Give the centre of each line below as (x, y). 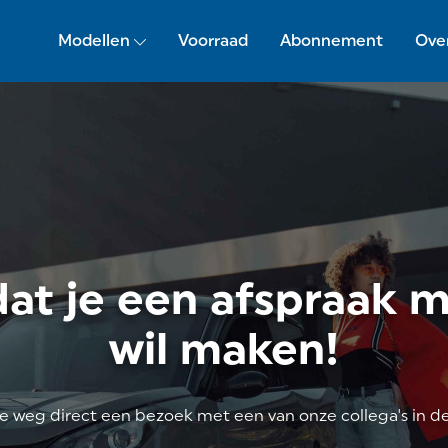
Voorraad (212, 40)
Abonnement (331, 40)
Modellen (93, 40)
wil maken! (224, 348)
